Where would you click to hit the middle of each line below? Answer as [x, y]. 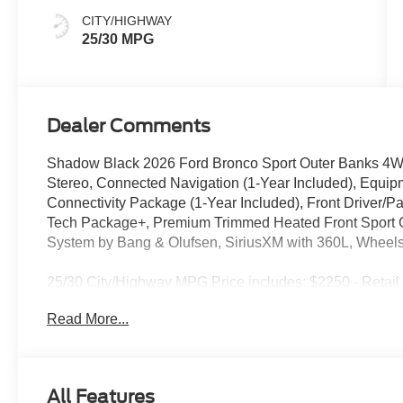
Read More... [88, 318]
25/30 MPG [118, 39]
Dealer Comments [129, 126]
